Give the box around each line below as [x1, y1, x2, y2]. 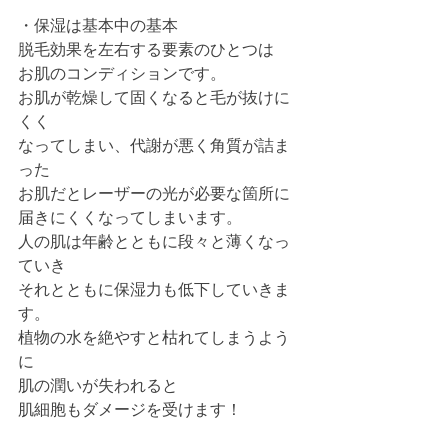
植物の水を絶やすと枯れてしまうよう [18, 328, 290, 347]
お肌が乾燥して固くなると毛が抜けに [18, 88, 290, 107]
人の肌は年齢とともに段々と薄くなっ [18, 232, 290, 251]
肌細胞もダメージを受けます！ [18, 400, 242, 419]
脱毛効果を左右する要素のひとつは [18, 40, 274, 59]
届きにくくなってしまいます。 [18, 208, 242, 227]
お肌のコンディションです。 [18, 64, 226, 83]
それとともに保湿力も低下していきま [18, 280, 290, 299]
